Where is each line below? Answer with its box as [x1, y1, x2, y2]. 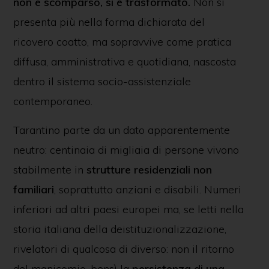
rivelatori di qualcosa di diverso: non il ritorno [13, 242, 234, 256]
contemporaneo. [13, 94, 92, 108]
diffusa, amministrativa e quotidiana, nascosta [13, 55, 236, 68]
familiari [13, 183, 54, 196]
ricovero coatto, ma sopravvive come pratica [13, 35, 231, 49]
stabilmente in [13, 163, 86, 177]
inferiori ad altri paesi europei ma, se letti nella [13, 202, 244, 216]
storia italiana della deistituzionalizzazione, [13, 222, 226, 236]
